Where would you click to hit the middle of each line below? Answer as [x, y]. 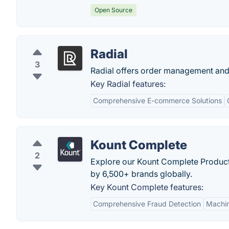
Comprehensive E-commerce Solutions [157, 100]
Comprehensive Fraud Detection [147, 204]
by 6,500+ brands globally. [141, 174]
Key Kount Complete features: [147, 187]
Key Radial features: [128, 84]
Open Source [113, 10]
